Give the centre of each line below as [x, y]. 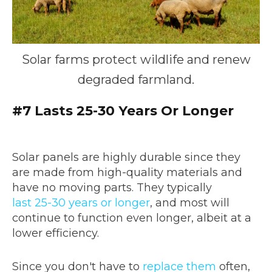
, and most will [190, 203]
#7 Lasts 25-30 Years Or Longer [123, 111]
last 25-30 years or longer [81, 203]
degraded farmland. [136, 80]
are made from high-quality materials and [127, 173]
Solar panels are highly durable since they [126, 158]
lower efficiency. [56, 233]
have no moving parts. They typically [112, 188]
